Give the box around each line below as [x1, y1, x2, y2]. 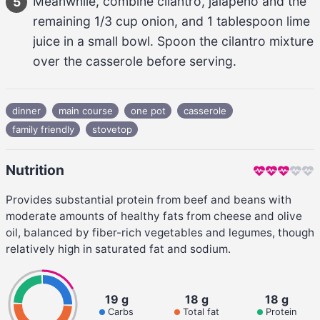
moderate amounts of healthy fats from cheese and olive [6, 209, 302, 223]
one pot [130, 104, 166, 116]
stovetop [91, 123, 132, 135]
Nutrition [6, 161, 64, 179]
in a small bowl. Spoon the [60, 33, 221, 49]
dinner [11, 104, 41, 116]
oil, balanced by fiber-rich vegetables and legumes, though [6, 225, 314, 239]
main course [58, 104, 113, 116]
